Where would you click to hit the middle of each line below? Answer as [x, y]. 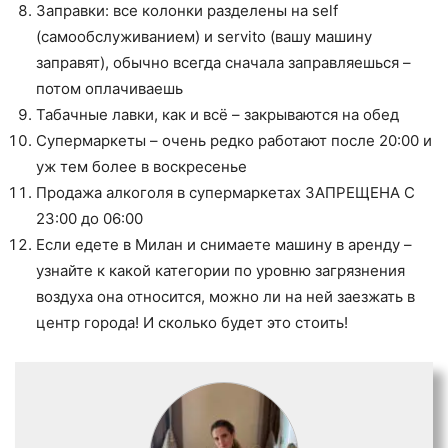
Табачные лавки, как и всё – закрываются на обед [217, 114]
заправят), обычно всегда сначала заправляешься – [223, 62]
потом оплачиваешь [109, 88]
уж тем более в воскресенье [143, 166]
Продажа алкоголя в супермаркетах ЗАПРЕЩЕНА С [225, 192]
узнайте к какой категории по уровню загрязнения [220, 270]
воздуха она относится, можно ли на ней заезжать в [225, 296]
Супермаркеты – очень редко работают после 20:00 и [234, 140]
